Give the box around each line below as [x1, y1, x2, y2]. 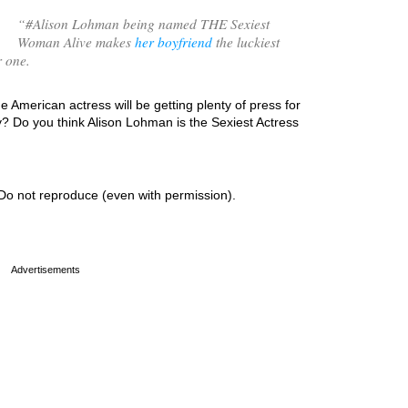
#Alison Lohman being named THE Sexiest [25, 14, 270, 33]
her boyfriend [135, 32, 212, 51]
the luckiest [212, 32, 280, 51]
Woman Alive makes [17, 32, 135, 51]
